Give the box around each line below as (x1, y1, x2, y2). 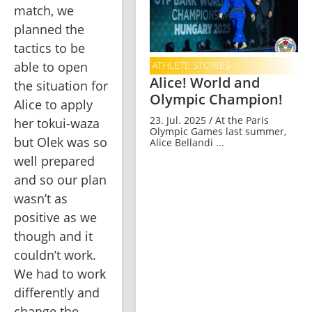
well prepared (14, 153, 95, 170)
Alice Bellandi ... (150, 135, 224, 149)
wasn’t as (14, 190, 68, 208)
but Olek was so (14, 134, 107, 151)
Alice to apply (14, 96, 93, 114)
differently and (14, 284, 100, 302)
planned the (14, 21, 84, 38)
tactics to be (14, 40, 85, 57)
